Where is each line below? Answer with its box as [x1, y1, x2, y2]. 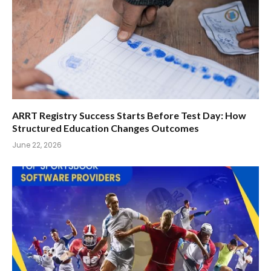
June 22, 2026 [12, 140, 62, 151]
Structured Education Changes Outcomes [12, 122, 199, 134]
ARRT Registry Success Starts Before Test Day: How [12, 109, 246, 122]
